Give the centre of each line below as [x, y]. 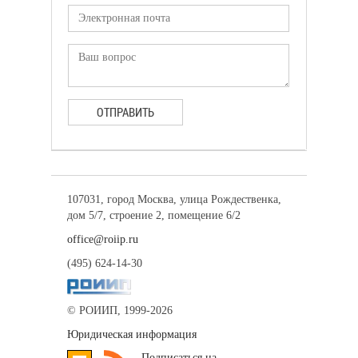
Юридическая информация [132, 334]
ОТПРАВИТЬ [125, 112]
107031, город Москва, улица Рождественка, [174, 199]
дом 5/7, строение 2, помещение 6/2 [154, 215]
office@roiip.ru [103, 239]
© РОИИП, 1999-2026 [120, 310]
